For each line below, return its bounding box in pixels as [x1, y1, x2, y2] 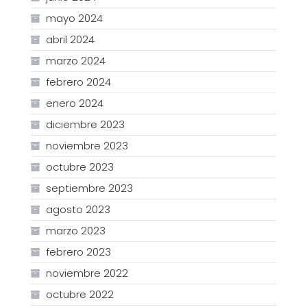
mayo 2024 [45, 11, 103, 26]
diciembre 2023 [45, 117, 125, 132]
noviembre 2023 [45, 138, 128, 153]
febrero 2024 [45, 75, 111, 90]
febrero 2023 [45, 245, 111, 260]
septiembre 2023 [45, 181, 133, 196]
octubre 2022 [45, 287, 114, 302]
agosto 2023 [45, 202, 110, 217]
